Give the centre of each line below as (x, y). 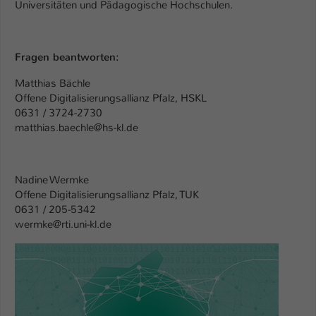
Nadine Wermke (52, 180)
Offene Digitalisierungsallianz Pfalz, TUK (107, 195)
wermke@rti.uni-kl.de (63, 225)
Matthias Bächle (53, 84)
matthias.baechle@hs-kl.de (77, 128)
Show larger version (61, 250)
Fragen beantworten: (67, 57)
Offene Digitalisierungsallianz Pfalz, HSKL (111, 98)
